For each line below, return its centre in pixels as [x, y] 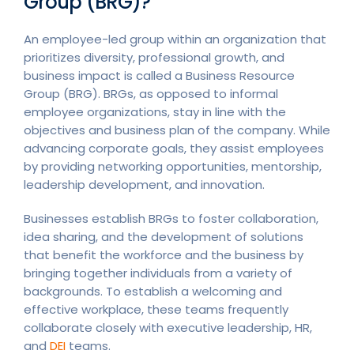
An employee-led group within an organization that [175, 39]
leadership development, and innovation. [144, 184]
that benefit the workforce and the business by [164, 254]
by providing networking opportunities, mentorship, [173, 166]
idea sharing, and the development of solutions [164, 236]
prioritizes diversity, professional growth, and [154, 57]
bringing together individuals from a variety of [158, 273]
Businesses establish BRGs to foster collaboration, [171, 218]
